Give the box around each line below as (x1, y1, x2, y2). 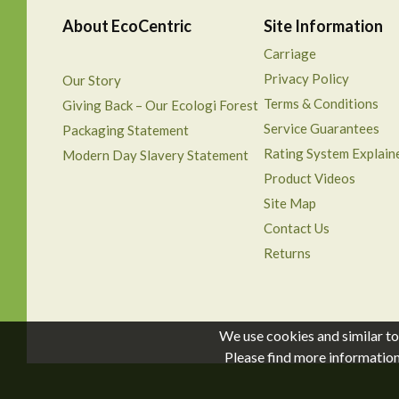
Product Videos (263, 169, 355, 186)
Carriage (263, 45, 316, 61)
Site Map (263, 194, 316, 211)
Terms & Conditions (263, 94, 379, 111)
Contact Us (263, 219, 330, 236)
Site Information (263, 15, 383, 36)
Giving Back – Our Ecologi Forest (62, 96, 258, 113)
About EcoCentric (62, 15, 191, 36)
